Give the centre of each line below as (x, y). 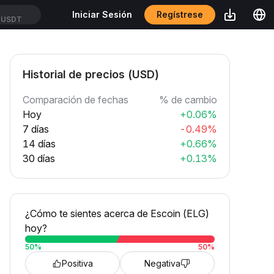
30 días (39, 158)
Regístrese (180, 14)
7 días (36, 129)
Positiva (77, 263)
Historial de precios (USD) (91, 74)
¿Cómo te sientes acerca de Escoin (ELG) (117, 213)
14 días (39, 144)
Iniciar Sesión (102, 14)
